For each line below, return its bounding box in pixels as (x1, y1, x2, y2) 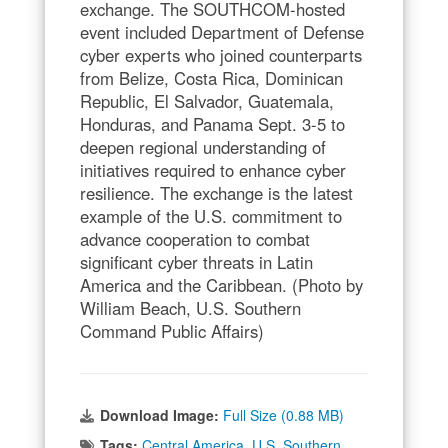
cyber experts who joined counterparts (80, 42, 362, 67)
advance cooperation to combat (80, 226, 310, 251)
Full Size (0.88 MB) (223, 404, 344, 425)
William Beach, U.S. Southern (80, 295, 301, 320)
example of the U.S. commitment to (80, 203, 342, 228)
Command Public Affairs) (80, 318, 264, 343)
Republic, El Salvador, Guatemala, (80, 88, 334, 113)
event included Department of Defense (80, 19, 364, 44)
